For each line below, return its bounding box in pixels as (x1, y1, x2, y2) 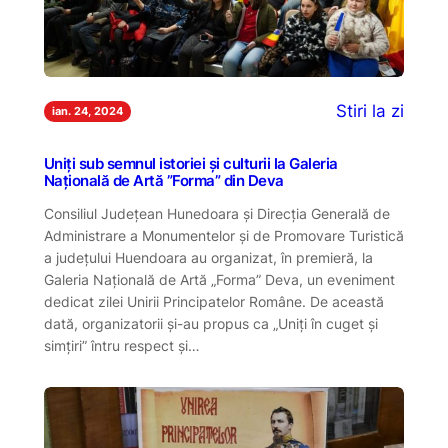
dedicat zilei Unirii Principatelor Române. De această (43, 292, 384, 310)
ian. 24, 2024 (51, 103, 123, 118)
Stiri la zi (336, 101, 405, 122)
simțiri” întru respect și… (43, 336, 200, 354)
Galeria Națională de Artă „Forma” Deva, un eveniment (43, 270, 395, 288)
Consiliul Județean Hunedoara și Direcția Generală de (43, 204, 390, 222)
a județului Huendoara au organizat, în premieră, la (43, 248, 373, 266)
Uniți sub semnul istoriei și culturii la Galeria (43, 155, 338, 174)
